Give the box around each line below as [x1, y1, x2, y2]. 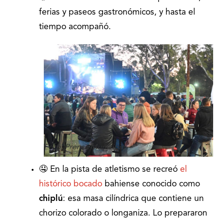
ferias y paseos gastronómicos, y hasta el [39, 8, 195, 17]
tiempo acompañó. [39, 22, 111, 31]
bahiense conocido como [102, 180, 200, 189]
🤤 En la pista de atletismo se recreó [39, 165, 180, 174]
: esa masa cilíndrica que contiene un [63, 195, 204, 203]
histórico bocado [39, 180, 102, 189]
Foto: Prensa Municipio [44, 144, 126, 152]
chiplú [39, 195, 63, 203]
